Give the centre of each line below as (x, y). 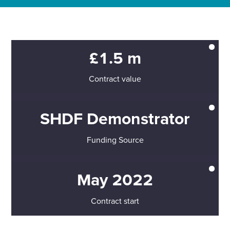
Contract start (115, 200)
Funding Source (115, 139)
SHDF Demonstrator (115, 119)
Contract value (115, 79)
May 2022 (115, 179)
